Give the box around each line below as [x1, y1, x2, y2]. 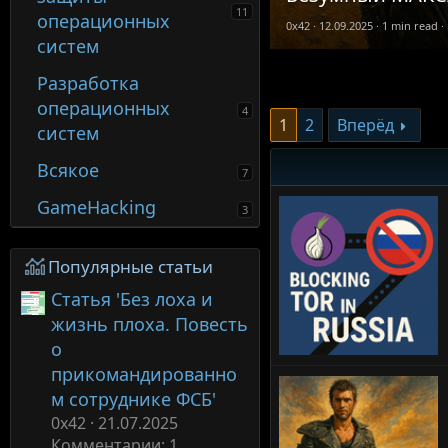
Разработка [37, 71, 140, 95]
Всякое [37, 158, 100, 182]
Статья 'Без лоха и [51, 286, 213, 311]
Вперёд [337, 114, 394, 136]
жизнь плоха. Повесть [51, 311, 248, 336]
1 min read [382, 18, 438, 33]
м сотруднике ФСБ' [51, 386, 216, 411]
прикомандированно [51, 361, 237, 386]
